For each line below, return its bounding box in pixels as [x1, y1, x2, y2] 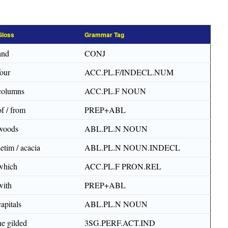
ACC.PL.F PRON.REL [84, 161, 161, 172]
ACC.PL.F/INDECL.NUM [84, 67, 174, 77]
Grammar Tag [84, 30, 124, 39]
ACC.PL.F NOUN [84, 85, 146, 96]
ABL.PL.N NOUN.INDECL [84, 142, 180, 153]
